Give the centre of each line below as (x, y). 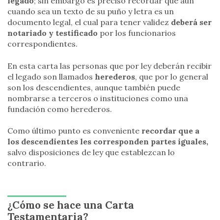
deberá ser (190, 22)
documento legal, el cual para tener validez (88, 22)
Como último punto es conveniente (74, 130)
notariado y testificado (53, 33)
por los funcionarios (137, 33)
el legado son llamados (51, 76)
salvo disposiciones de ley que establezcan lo (91, 152)
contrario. (27, 163)
